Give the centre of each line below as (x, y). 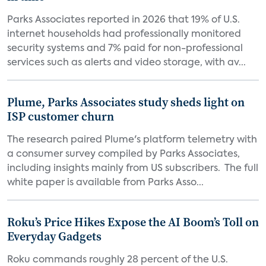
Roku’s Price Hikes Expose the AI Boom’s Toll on (133, 222)
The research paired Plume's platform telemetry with (132, 140)
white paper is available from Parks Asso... (105, 183)
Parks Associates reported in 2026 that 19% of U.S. (123, 20)
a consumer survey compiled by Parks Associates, (123, 154)
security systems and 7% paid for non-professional (125, 49)
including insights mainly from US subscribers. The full (133, 169)
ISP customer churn (61, 116)
